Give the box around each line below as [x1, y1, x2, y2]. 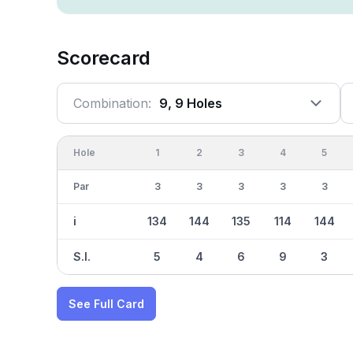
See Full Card [69, 297, 144, 310]
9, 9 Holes [159, 95, 222, 111]
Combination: [73, 95, 151, 111]
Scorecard [57, 46, 150, 69]
